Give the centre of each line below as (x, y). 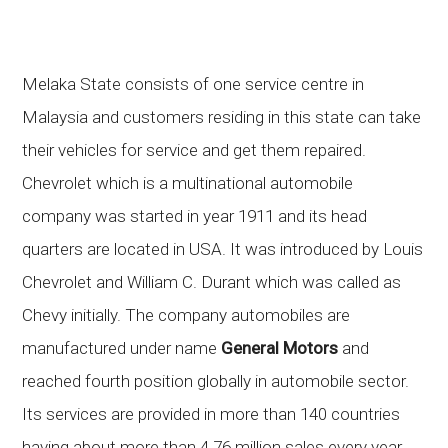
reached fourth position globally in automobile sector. (216, 381)
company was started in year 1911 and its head (195, 216)
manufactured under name (122, 348)
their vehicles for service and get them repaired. (194, 150)
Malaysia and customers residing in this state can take (222, 117)
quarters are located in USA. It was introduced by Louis (223, 249)
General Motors (280, 348)
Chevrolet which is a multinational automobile (188, 183)
